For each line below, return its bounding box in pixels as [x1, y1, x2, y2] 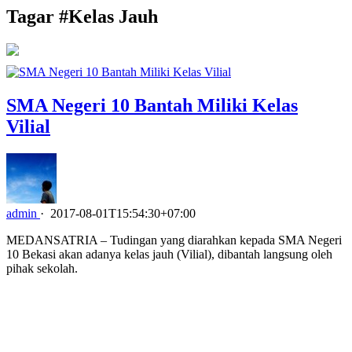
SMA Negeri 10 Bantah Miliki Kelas [6, 94, 298, 115]
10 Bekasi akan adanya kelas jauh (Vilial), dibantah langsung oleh [6, 247, 332, 261]
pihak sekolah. [6, 261, 78, 275]
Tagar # [6, 5, 68, 27]
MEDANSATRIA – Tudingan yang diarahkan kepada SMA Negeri [6, 233, 342, 247]
